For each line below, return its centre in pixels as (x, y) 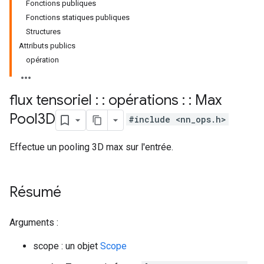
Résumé (35, 192)
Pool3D (32, 119)
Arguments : (34, 222)
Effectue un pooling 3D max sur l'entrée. (91, 147)
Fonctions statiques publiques (78, 17)
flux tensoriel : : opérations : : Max (115, 100)
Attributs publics (47, 46)
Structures (43, 32)
